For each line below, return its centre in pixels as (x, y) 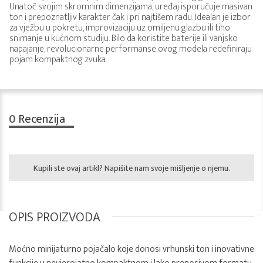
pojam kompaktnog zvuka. (58, 60)
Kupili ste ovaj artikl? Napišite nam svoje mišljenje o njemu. (131, 168)
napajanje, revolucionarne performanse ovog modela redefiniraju (131, 49)
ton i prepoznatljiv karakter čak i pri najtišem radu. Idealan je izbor (130, 17)
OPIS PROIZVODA (55, 218)
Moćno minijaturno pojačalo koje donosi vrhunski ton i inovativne (131, 249)
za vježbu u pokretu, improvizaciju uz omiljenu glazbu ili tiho (120, 28)
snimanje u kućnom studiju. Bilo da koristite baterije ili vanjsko (124, 38)
